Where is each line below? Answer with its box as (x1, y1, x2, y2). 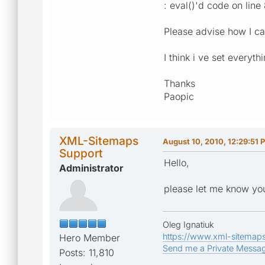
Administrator (59, 161, 124, 174)
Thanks (164, 77, 195, 89)
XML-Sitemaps (59, 133, 138, 148)
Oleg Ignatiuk (163, 219, 214, 230)
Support (59, 146, 103, 160)
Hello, (164, 156, 189, 169)
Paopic (164, 90, 194, 102)
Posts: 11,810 (59, 246, 114, 258)
